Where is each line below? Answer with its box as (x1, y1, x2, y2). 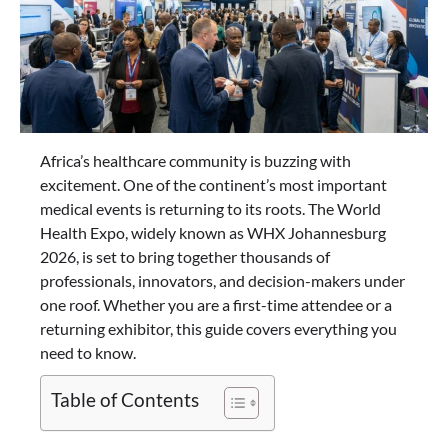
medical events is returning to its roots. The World (40, 199, 381, 219)
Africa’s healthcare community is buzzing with (40, 151, 351, 171)
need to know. (40, 343, 136, 363)
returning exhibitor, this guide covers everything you (40, 319, 397, 339)
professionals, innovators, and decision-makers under (40, 271, 405, 291)
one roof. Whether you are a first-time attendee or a (40, 295, 392, 315)
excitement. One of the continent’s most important (40, 175, 387, 195)
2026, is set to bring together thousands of (40, 247, 330, 267)
